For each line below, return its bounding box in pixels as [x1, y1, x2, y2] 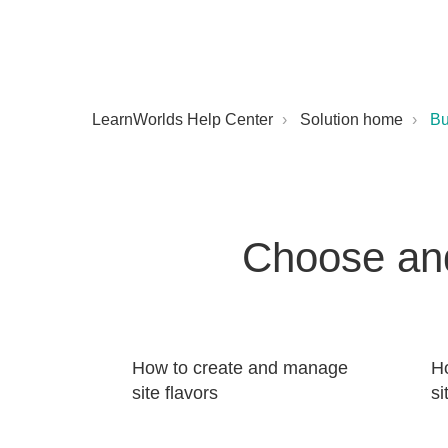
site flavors [132, 383, 218, 403]
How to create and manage [132, 358, 348, 378]
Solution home [300, 111, 403, 128]
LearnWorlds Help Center [92, 111, 273, 128]
